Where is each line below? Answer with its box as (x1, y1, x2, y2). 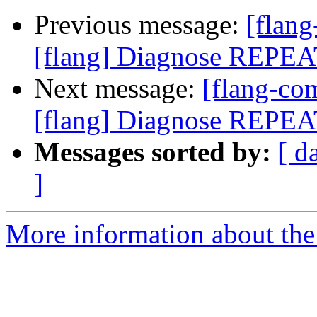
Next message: (34, 73, 202, 104)
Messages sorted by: (34, 137, 271, 168)
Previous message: (34, 9, 246, 40)
